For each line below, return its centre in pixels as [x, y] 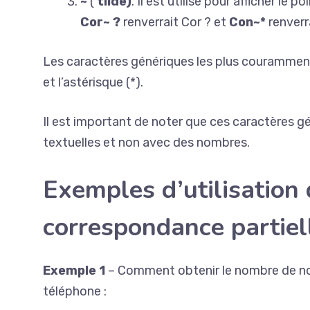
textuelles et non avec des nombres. [146, 143]
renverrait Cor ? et [175, 22]
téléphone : [75, 291]
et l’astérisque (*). [93, 82]
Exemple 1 [75, 271]
